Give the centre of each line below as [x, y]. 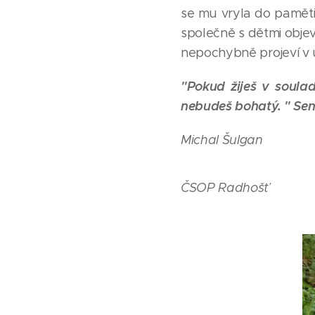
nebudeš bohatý [229, 105]
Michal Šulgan [222, 140]
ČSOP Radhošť [225, 187]
